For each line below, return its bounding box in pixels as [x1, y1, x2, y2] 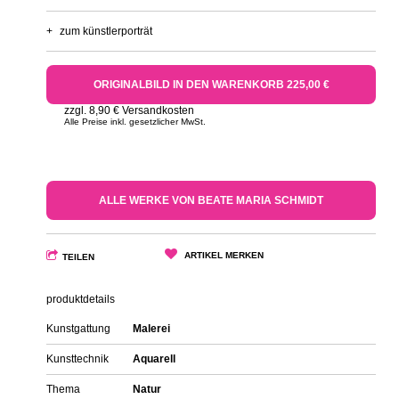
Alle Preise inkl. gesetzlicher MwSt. [64, 117, 206, 127]
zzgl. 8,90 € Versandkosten [64, 104, 194, 118]
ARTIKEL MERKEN [184, 250, 265, 261]
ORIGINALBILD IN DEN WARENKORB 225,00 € [93, 78, 330, 92]
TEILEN [62, 252, 94, 263]
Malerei [133, 322, 170, 336]
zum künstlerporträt [60, 25, 152, 38]
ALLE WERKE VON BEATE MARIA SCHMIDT [99, 194, 324, 208]
